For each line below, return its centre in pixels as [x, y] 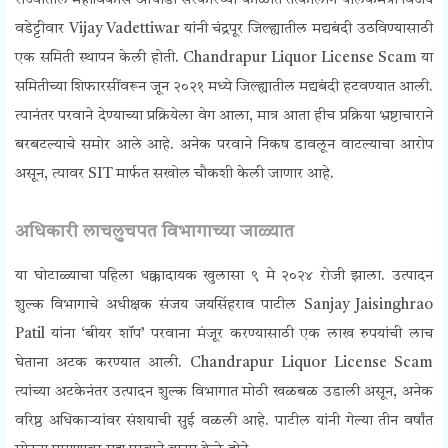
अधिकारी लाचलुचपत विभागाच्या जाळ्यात [154, 232]
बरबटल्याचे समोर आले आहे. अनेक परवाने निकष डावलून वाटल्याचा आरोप [224, 146]
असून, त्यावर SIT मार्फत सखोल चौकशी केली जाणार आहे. [174, 175]
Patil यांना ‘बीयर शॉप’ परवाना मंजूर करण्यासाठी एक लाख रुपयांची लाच [224, 335]
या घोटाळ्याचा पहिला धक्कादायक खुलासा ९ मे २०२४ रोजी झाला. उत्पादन [224, 277]
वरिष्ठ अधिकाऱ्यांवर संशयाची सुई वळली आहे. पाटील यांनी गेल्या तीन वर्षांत [224, 422]
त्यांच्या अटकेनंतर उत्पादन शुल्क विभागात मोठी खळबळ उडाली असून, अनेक [224, 393]
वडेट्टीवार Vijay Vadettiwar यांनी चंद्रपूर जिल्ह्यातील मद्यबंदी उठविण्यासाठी [224, 30]
